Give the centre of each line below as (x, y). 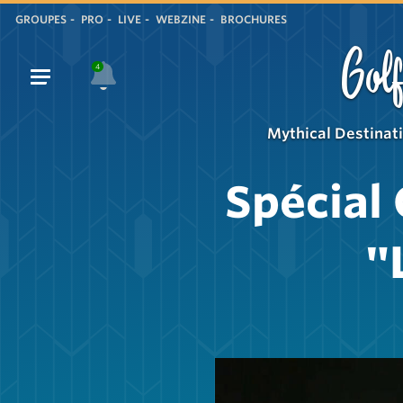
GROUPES (41, 19)
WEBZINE (181, 19)
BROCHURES (254, 19)
